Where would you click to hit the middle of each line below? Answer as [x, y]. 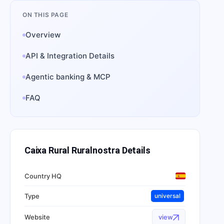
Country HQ [43, 176]
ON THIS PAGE [45, 15]
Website [37, 217]
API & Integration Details [70, 56]
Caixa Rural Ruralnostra [72, 150]
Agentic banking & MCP [68, 77]
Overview [43, 35]
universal [167, 196]
